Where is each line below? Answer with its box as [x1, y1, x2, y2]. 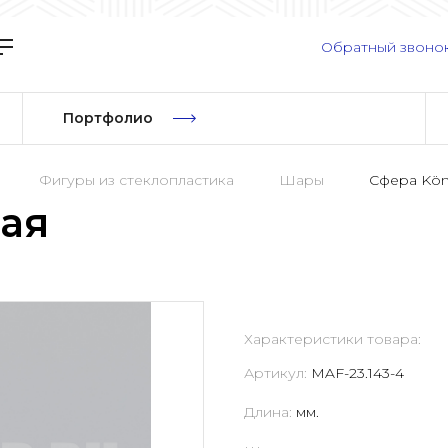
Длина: [244, 403, 296, 422]
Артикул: [244, 364, 311, 383]
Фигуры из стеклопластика [39, 171, 234, 189]
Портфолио [62, 109, 153, 127]
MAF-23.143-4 [311, 364, 404, 383]
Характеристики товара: [244, 329, 421, 348]
